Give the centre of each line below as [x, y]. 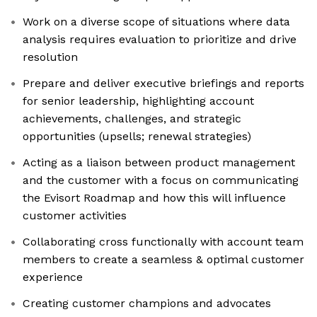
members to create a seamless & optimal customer [163, 260]
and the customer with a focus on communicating [161, 180]
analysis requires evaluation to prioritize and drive [160, 40]
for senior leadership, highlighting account [138, 101]
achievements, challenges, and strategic [132, 119]
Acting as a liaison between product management [159, 163]
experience [53, 277]
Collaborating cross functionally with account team [163, 242]
